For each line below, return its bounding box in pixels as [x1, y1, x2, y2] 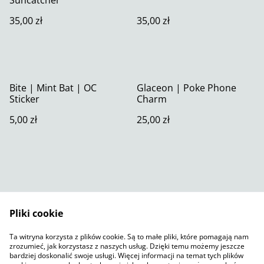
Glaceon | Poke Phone [137, 81, 236, 94]
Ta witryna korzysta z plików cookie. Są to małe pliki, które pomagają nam [9, 232, 249, 242]
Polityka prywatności [38, 234, 130, 247]
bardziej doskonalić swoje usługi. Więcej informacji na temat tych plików [9, 250, 243, 260]
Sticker [9, 92, 39, 105]
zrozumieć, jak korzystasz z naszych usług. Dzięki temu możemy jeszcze [9, 241, 245, 251]
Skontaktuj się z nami [37, 223, 131, 236]
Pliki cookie [9, 207, 63, 220]
